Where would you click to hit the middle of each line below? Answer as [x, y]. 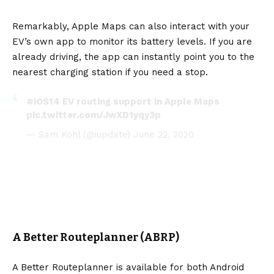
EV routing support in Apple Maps [139, 101]
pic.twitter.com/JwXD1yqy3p [93, 115]
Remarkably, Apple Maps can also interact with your [131, 26]
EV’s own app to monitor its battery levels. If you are [132, 41]
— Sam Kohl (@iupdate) [80, 134]
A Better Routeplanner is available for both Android [128, 267]
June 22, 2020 [163, 134]
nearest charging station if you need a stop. [110, 72]
